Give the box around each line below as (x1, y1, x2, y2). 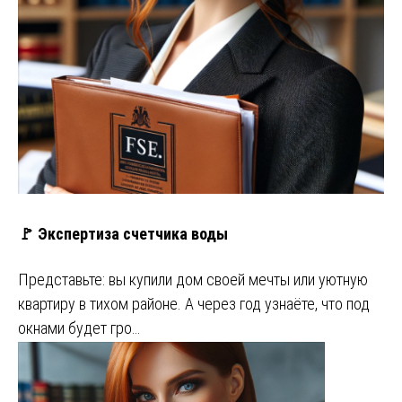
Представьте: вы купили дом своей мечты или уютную (18, 269, 368, 289)
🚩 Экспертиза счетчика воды (18, 223, 228, 243)
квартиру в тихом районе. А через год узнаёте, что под (18, 293, 370, 313)
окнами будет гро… (18, 318, 140, 337)
